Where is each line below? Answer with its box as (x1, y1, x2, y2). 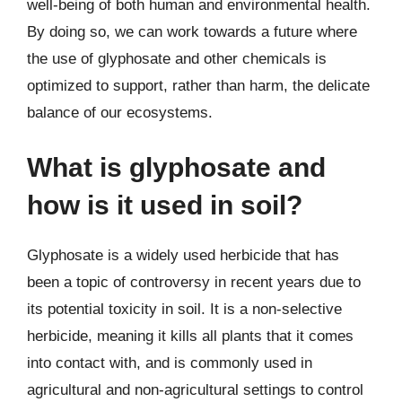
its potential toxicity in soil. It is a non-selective (27, 301, 342, 318)
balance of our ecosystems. (27, 103, 213, 121)
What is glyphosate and (27, 153, 326, 182)
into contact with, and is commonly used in (27, 354, 312, 371)
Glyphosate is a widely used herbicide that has (27, 247, 339, 264)
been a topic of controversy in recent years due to (27, 274, 361, 291)
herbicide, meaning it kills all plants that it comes (27, 328, 354, 345)
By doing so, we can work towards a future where (27, 22, 357, 40)
